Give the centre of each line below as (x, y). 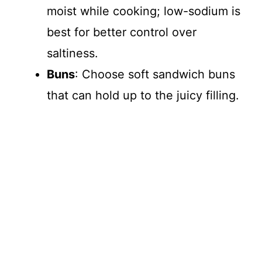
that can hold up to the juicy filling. (143, 95)
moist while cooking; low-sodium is (144, 11)
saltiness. (73, 53)
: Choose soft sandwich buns (155, 74)
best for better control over (122, 32)
